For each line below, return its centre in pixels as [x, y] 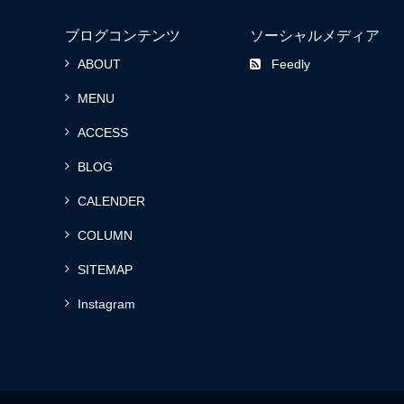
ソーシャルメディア [314, 36]
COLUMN [105, 235]
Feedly [290, 64]
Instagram [106, 304]
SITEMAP [105, 270]
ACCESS [103, 133]
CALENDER [111, 201]
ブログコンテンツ [123, 36]
